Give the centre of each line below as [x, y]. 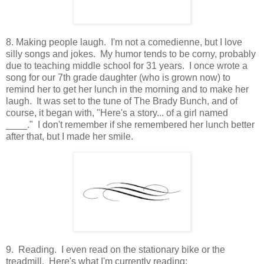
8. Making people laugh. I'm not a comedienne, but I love [124, 42]
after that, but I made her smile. [70, 136]
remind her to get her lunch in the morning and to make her [127, 89]
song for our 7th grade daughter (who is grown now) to [118, 77]
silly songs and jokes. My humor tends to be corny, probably [131, 54]
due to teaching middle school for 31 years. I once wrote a [127, 65]
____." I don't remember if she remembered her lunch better [130, 124]
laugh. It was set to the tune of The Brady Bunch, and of [122, 101]
